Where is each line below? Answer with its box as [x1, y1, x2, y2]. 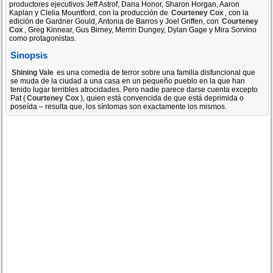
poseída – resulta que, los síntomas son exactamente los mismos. [10, 102, 227, 111]
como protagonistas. [9, 34, 77, 43]
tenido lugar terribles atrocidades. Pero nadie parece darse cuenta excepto [10, 85, 258, 94]
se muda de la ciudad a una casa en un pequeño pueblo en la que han [10, 76, 246, 85]
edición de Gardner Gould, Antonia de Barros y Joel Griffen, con [9, 17, 221, 26]
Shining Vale [12, 68, 54, 77]
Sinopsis [10, 50, 48, 61]
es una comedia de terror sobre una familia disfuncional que [55, 68, 256, 77]
